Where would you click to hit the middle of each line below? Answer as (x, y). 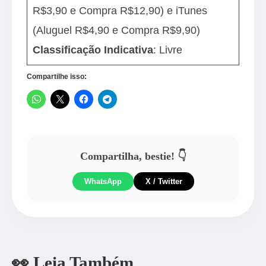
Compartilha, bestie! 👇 (133, 156)
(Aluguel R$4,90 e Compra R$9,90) (118, 30)
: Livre (170, 50)
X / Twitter (164, 181)
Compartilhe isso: (57, 77)
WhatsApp (103, 181)
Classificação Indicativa (93, 50)
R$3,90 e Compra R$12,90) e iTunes (120, 10)
